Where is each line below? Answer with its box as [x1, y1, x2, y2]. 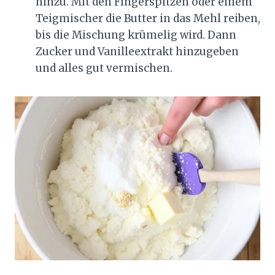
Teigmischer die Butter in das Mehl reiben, [36, 12, 260, 26]
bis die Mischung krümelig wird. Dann [36, 28, 236, 42]
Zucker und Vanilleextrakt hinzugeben [36, 45, 239, 59]
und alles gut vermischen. [36, 61, 172, 76]
